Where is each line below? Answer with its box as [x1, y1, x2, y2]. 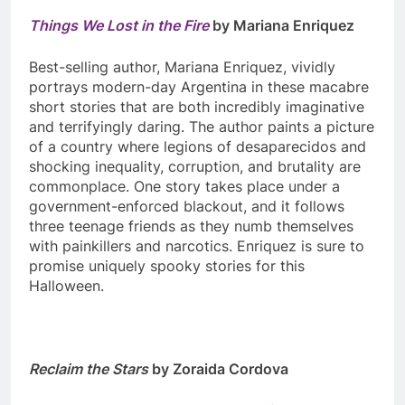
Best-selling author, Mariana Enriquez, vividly [29, 58, 335, 77]
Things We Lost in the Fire [29, 16, 209, 35]
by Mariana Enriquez [209, 16, 358, 35]
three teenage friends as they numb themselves [29, 217, 353, 236]
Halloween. [29, 277, 108, 296]
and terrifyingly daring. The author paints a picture [29, 118, 374, 137]
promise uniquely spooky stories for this [29, 257, 305, 276]
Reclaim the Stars [29, 360, 152, 379]
